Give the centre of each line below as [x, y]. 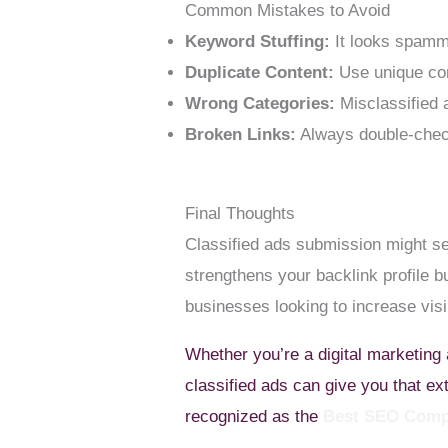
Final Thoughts [240, 213]
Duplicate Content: [260, 73]
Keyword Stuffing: [258, 42]
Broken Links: [241, 135]
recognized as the [254, 416]
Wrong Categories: [260, 104]
